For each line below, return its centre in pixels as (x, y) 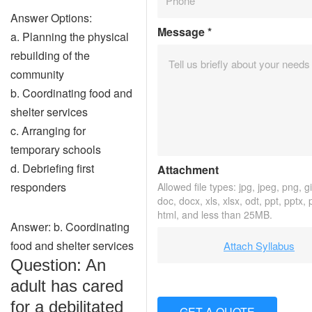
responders (38, 187)
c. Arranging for (48, 131)
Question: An (58, 265)
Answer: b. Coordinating (70, 227)
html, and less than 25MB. (215, 214)
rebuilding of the (50, 55)
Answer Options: (51, 18)
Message (182, 32)
